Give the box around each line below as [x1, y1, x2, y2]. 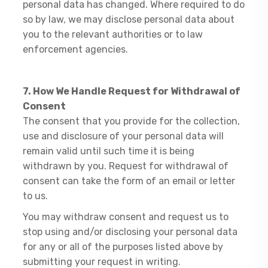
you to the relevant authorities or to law [23, 29, 203, 40]
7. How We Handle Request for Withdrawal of [23, 86, 241, 97]
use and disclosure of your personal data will [23, 130, 224, 142]
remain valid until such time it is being [23, 145, 195, 157]
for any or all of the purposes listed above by [23, 241, 224, 252]
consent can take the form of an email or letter [23, 175, 236, 187]
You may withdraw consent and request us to [23, 211, 229, 223]
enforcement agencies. [23, 44, 129, 55]
